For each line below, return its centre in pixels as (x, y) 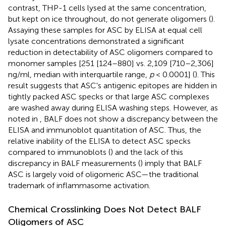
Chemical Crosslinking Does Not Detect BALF (105, 209)
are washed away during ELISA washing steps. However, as (113, 107)
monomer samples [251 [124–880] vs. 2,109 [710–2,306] (111, 63)
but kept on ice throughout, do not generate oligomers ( (109, 19)
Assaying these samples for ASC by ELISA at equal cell (105, 30)
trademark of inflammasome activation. (79, 185)
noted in (24, 119)
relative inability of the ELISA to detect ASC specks (99, 141)
